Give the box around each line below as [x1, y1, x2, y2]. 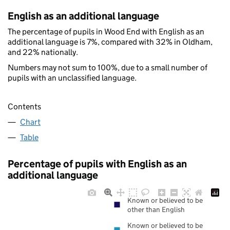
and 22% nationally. [8, 47, 78, 57]
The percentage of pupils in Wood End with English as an [8, 26, 204, 36]
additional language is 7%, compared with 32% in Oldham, [8, 36, 213, 47]
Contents [8, 102, 41, 112]
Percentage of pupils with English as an [8, 158, 187, 170]
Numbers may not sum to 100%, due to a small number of [8, 62, 207, 72]
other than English [127, 205, 185, 215]
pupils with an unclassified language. [8, 72, 137, 83]
